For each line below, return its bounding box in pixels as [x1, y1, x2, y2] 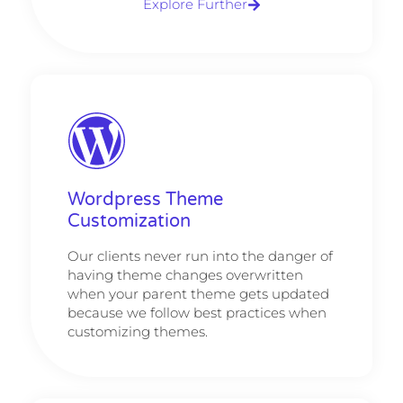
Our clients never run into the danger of [67, 246, 333, 264]
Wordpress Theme [67, 188, 223, 210]
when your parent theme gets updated [67, 284, 329, 302]
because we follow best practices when [67, 303, 327, 321]
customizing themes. [67, 322, 208, 340]
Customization [67, 210, 191, 232]
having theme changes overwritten [67, 265, 303, 283]
